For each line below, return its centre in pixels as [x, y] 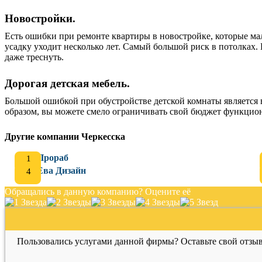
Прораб [53, 158]
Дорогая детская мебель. [67, 83]
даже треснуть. [35, 57]
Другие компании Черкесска [65, 137]
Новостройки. [40, 18]
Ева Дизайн [61, 170]
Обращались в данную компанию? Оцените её [98, 192]
